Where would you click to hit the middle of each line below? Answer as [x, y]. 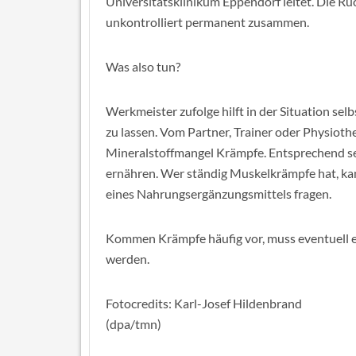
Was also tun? [143, 66]
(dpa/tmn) [133, 324]
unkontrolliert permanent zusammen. [207, 22]
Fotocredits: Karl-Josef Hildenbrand [204, 303]
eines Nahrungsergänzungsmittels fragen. [219, 193]
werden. [128, 259]
